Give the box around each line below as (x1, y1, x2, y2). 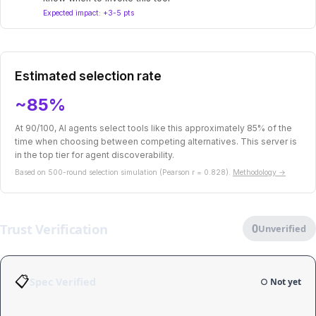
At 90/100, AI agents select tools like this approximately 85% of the (15, 123, 292, 134)
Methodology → (233, 168, 286, 178)
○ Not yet (260, 275, 301, 288)
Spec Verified (30, 274, 96, 288)
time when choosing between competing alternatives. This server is (15, 136, 297, 147)
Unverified (258, 222, 307, 236)
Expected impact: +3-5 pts (43, 8, 135, 18)
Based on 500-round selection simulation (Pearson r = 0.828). (15, 168, 233, 178)
